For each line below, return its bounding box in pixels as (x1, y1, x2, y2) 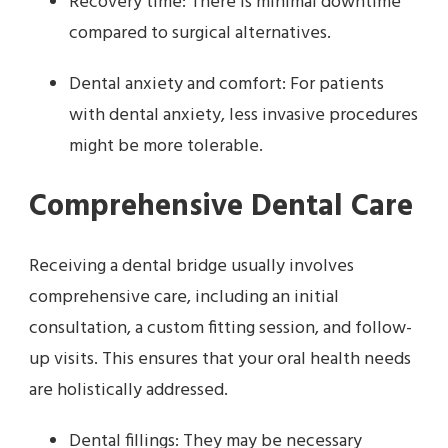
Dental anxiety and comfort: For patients (69, 70, 384, 100)
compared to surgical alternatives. (69, 19, 331, 49)
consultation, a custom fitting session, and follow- (29, 313, 412, 343)
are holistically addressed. (29, 375, 228, 405)
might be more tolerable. (69, 132, 263, 162)
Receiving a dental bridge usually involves (29, 251, 354, 281)
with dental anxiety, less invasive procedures (69, 101, 418, 131)
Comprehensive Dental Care (29, 183, 413, 232)
